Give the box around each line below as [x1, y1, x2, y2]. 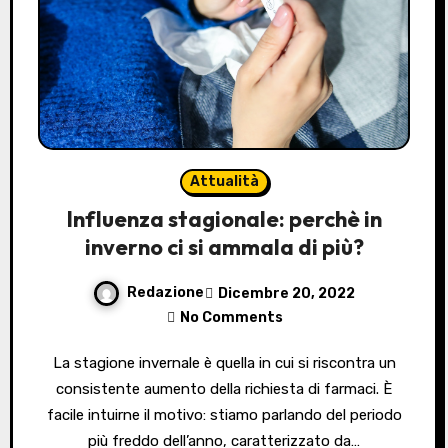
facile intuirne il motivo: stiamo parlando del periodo [46, 406, 402, 425]
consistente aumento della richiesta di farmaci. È [56, 380, 392, 399]
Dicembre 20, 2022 [218, 284, 355, 302]
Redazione [127, 284, 204, 302]
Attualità [189, 173, 259, 191]
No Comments [179, 309, 283, 327]
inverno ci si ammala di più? [84, 233, 364, 262]
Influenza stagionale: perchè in [66, 205, 382, 234]
